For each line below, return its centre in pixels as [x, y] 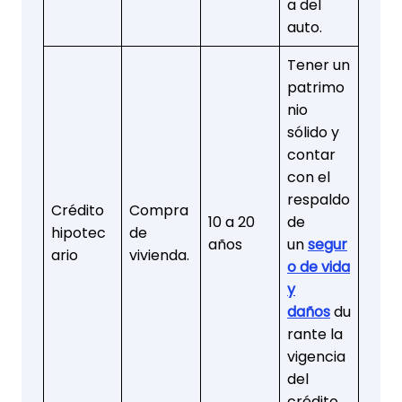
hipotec [79, 232]
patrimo [316, 87]
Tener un [319, 65]
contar [311, 154]
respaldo [319, 199]
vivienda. [159, 255]
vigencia [316, 356]
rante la [315, 334]
